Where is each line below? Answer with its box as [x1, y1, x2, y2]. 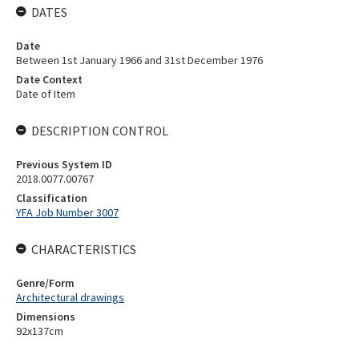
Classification [16, 191, 87, 205]
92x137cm [16, 324, 63, 338]
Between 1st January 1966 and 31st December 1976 [16, 53, 263, 67]
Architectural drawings [16, 290, 124, 305]
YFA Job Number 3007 [16, 205, 119, 220]
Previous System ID [16, 157, 112, 171]
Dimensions [16, 309, 75, 324]
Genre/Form [16, 276, 75, 290]
